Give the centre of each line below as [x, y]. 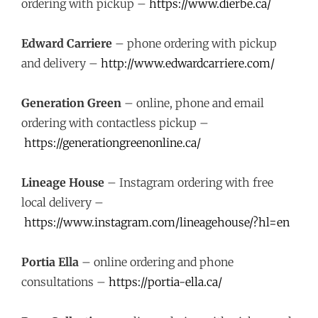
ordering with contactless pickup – [115, 123]
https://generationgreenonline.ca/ [113, 143]
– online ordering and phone [156, 262]
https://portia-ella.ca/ [165, 282]
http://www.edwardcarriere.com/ [188, 63]
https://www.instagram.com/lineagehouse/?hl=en [157, 222]
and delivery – [61, 63]
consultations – [65, 282]
